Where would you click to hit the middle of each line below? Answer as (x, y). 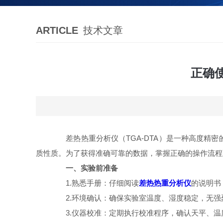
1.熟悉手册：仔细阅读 (95, 183)
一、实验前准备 (92, 168)
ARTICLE (57, 30)
